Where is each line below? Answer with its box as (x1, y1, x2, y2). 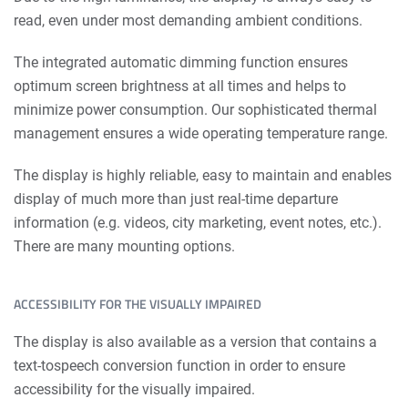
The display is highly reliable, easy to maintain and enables (14, 167, 392, 184)
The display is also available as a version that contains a (14, 333, 377, 351)
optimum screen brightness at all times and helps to (14, 77, 346, 95)
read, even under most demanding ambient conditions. (14, 12, 362, 29)
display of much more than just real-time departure (14, 190, 338, 208)
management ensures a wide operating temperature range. (14, 125, 388, 142)
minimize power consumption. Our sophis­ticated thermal (14, 101, 377, 118)
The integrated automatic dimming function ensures (14, 54, 348, 71)
